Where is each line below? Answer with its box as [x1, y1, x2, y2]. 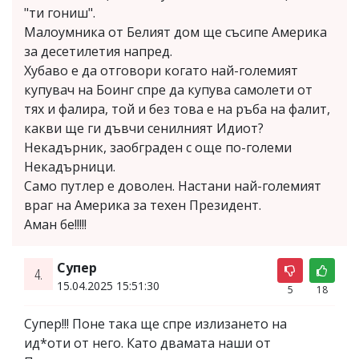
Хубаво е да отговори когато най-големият [24, 61, 298, 79]
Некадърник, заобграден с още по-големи [24, 138, 292, 156]
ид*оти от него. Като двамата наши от [24, 333, 271, 352]
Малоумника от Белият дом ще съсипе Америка [24, 22, 327, 41]
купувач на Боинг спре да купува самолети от [24, 80, 313, 99]
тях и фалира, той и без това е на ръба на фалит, [24, 99, 330, 118]
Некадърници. [24, 157, 115, 175]
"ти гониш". [24, 3, 95, 22]
